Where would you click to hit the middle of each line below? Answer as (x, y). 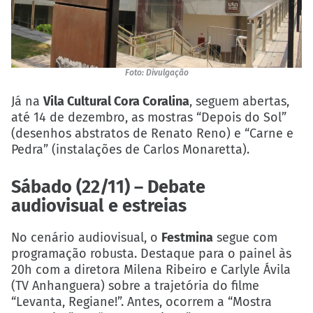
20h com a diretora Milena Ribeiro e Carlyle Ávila (151, 269)
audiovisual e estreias (99, 205)
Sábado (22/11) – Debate (108, 187)
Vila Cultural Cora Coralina (116, 101)
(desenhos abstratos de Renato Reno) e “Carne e (152, 133)
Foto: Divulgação (156, 73)
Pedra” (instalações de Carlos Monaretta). (130, 149)
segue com (245, 237)
